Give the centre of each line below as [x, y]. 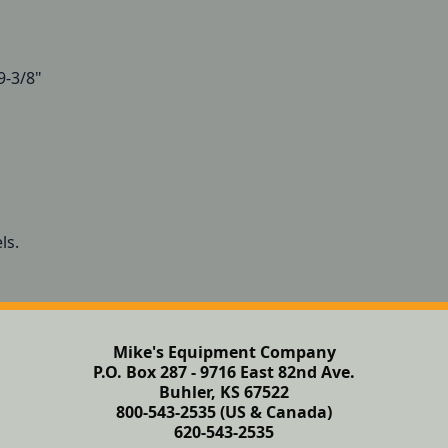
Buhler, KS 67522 [224, 392]
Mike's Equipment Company [224, 352]
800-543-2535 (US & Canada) [224, 412]
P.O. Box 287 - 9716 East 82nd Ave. [224, 372]
